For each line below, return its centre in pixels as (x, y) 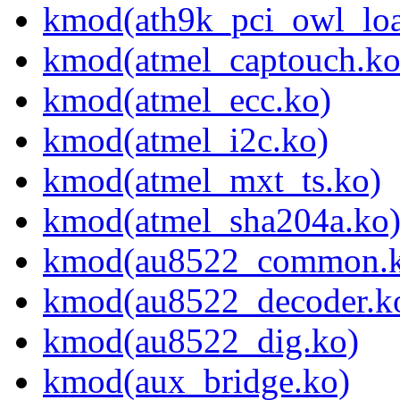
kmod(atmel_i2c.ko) (186, 140)
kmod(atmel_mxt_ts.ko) (212, 180)
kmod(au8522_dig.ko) (201, 341)
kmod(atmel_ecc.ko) (187, 100)
